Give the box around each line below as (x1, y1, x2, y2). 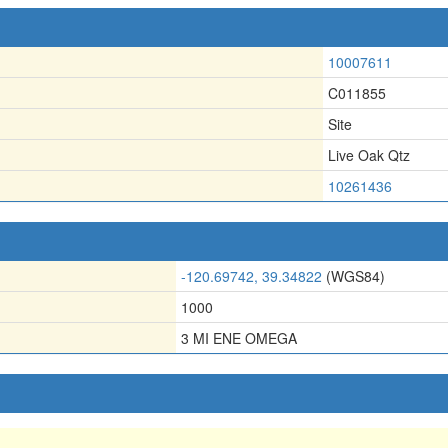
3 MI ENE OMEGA (181, 327, 297, 348)
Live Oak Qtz (328, 144, 410, 165)
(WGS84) (322, 265, 385, 286)
